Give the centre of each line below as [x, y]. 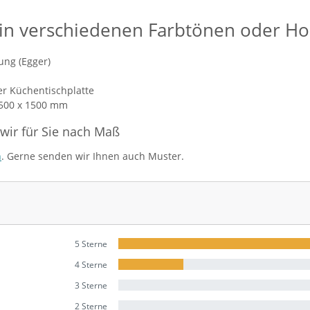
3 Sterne [91, 286]
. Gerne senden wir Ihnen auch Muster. [93, 156]
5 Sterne [91, 244]
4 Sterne [91, 265]
